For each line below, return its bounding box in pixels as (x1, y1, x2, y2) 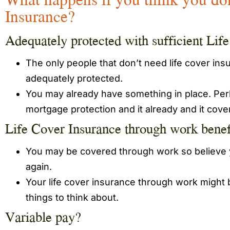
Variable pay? (5, 206, 81, 227)
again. (26, 161, 52, 172)
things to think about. (26, 192, 119, 203)
